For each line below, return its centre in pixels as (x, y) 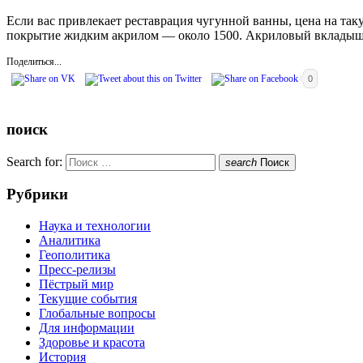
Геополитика (75, 255)
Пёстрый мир (76, 284)
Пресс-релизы (77, 270)
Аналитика (70, 241)
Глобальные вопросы (97, 314)
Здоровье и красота (92, 343)
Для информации (87, 328)
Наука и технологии (95, 226)
